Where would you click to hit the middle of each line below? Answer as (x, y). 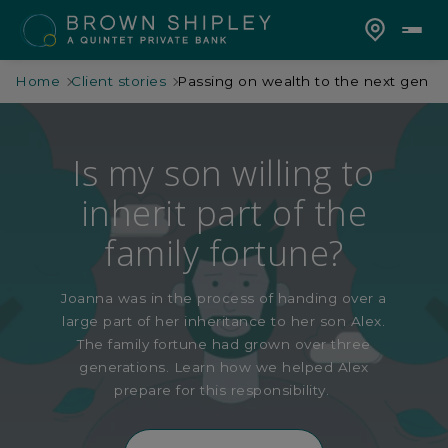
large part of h (113, 320)
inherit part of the (224, 212)
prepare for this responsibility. (222, 389)
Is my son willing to (224, 172)
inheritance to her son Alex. (282, 320)
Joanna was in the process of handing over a (224, 297)
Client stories (118, 81)
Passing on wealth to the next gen (303, 81)
